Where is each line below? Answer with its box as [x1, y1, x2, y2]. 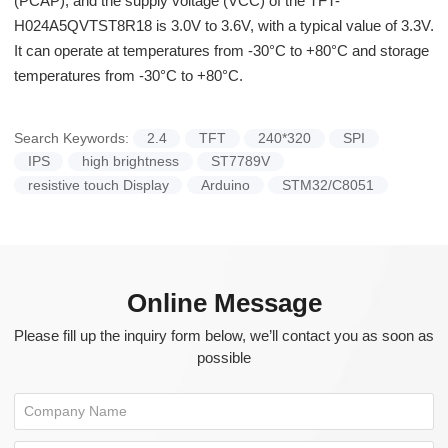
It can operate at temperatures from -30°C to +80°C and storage [13, 43, 429, 60]
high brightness [81, 154, 179, 170]
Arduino [200, 177, 250, 193]
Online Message [126, 288, 322, 317]
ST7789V [210, 154, 270, 170]
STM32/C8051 [281, 177, 374, 193]
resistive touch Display [27, 177, 169, 193]
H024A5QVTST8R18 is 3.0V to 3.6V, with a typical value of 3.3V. [13, 18, 434, 35]
